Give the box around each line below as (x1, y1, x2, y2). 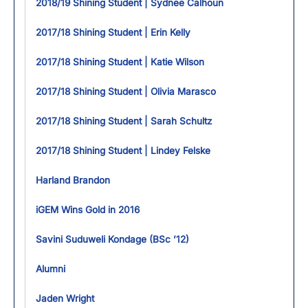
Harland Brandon (36, 175, 110, 186)
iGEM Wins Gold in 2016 (36, 204, 140, 215)
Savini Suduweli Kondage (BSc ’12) (36, 234, 189, 245)
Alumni (36, 263, 65, 274)
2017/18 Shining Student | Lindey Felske (36, 145, 210, 156)
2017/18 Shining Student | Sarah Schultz (36, 115, 212, 126)
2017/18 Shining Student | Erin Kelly (36, 27, 190, 38)
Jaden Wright (36, 293, 94, 304)
